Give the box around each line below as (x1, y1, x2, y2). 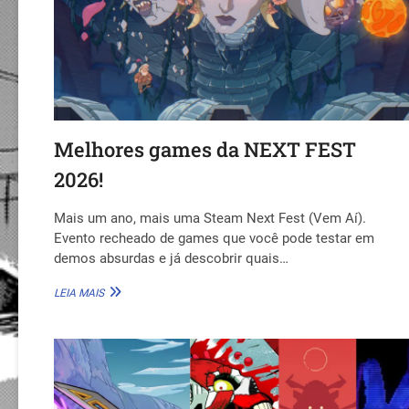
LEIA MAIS (54, 286, 105, 299)
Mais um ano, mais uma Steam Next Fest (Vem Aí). (54, 209, 367, 226)
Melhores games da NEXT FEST (54, 135, 357, 163)
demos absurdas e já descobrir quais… (54, 249, 289, 267)
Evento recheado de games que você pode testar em (54, 229, 375, 246)
